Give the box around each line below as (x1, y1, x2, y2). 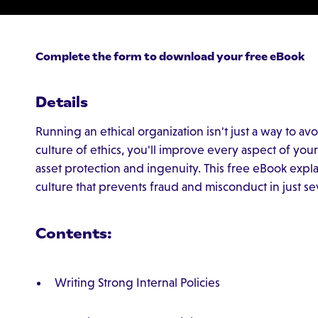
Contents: (35, 224, 111, 243)
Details (35, 92, 88, 111)
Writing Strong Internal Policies (54, 275, 220, 290)
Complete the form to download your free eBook (35, 49, 305, 63)
